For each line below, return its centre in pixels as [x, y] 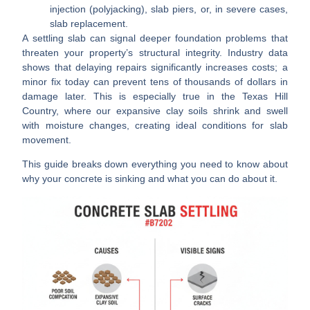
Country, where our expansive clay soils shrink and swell [155, 110]
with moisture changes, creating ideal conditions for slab [155, 125]
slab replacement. [89, 23]
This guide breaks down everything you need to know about [155, 164]
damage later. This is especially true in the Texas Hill [155, 96]
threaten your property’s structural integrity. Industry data [155, 52]
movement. [47, 139]
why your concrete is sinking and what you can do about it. [150, 179]
